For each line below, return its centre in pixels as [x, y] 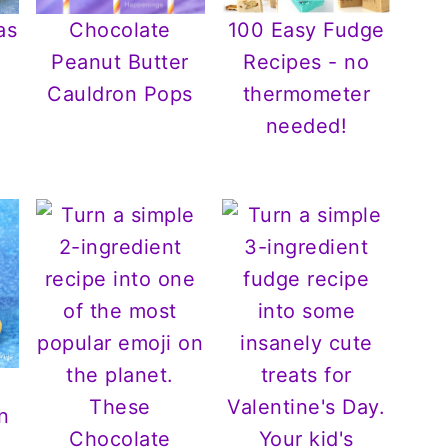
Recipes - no [306, 61]
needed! [306, 125]
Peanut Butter [120, 61]
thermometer [306, 93]
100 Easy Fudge [306, 29]
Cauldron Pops [120, 93]
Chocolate [120, 29]
